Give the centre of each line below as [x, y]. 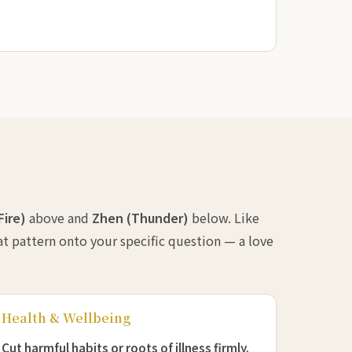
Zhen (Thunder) [140, 218]
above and [59, 218]
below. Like [224, 218]
